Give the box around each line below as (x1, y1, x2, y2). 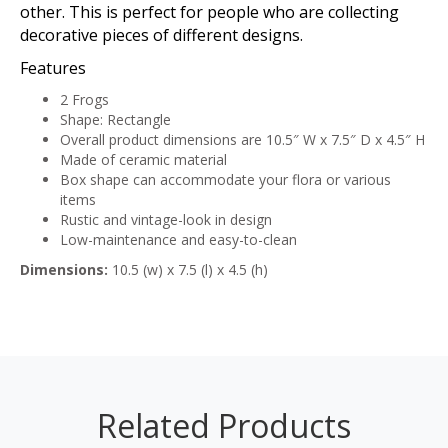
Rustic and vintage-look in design (60, 210, 272, 230)
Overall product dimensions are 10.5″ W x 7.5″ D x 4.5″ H (60, 130, 425, 150)
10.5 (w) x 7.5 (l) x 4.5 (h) (108, 260, 268, 280)
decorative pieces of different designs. (20, 24, 303, 47)
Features (20, 57, 86, 80)
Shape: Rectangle (60, 110, 171, 130)
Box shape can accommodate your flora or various (60, 170, 391, 190)
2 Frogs (60, 90, 109, 110)
